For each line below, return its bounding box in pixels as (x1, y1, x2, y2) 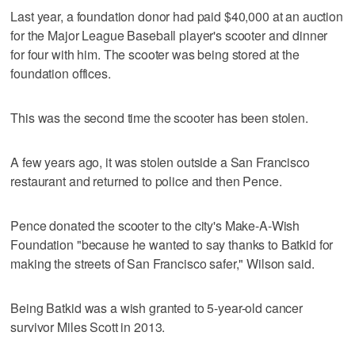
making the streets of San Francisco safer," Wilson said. (10, 254, 315, 273)
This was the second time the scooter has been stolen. (10, 108, 308, 127)
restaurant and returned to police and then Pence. (10, 171, 282, 190)
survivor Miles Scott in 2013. (10, 317, 166, 336)
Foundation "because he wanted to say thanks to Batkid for (10, 235, 334, 254)
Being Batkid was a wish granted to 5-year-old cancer (10, 298, 303, 317)
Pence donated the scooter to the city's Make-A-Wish (10, 216, 300, 235)
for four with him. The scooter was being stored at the (10, 44, 300, 63)
